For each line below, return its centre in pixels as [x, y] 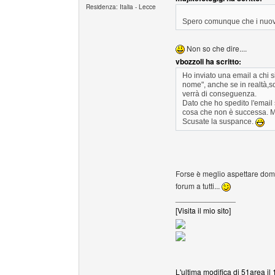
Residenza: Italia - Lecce [121, 7]
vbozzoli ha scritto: [208, 61]
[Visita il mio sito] [203, 210]
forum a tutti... [199, 185]
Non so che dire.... [216, 48]
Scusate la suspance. [219, 122]
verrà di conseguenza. [219, 94]
